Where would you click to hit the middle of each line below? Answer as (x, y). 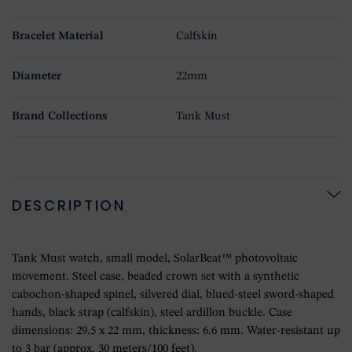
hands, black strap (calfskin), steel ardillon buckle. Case (152, 313)
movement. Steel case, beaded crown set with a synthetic (156, 277)
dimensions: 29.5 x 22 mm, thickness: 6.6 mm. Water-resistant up (176, 332)
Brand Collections (59, 117)
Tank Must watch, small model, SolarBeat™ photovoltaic (155, 259)
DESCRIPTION (69, 206)
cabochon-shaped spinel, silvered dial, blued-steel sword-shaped (173, 295)
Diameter (37, 77)
